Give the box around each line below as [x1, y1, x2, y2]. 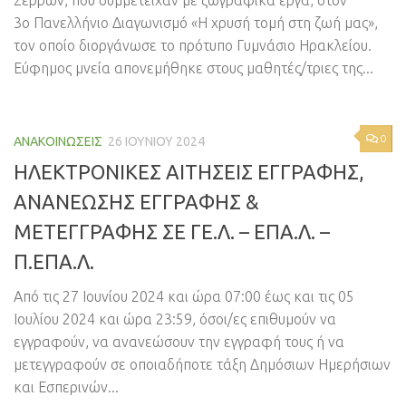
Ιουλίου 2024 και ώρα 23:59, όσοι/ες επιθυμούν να [14, 310, 336, 327]
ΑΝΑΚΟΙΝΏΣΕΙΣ [14, 134, 102, 150]
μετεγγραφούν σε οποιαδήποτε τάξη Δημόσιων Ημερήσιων [14, 355, 391, 372]
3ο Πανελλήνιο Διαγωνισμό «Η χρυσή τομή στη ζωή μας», [14, 14, 378, 32]
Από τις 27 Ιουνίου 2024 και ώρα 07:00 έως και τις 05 [14, 287, 354, 304]
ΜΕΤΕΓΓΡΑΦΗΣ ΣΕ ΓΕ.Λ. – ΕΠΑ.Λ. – [14, 219, 330, 243]
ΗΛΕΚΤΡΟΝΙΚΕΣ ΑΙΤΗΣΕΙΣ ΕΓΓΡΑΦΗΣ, [14, 159, 364, 183]
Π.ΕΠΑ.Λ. [14, 249, 94, 273]
